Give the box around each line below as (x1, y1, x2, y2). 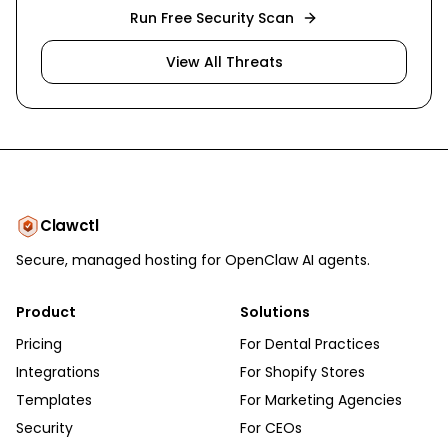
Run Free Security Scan (130, 8, 294, 28)
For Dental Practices (240, 334, 380, 354)
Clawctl (40, 215, 99, 236)
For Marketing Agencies (240, 390, 402, 410)
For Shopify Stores (240, 362, 365, 382)
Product (16, 302, 76, 322)
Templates (16, 390, 92, 410)
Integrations (16, 362, 100, 382)
